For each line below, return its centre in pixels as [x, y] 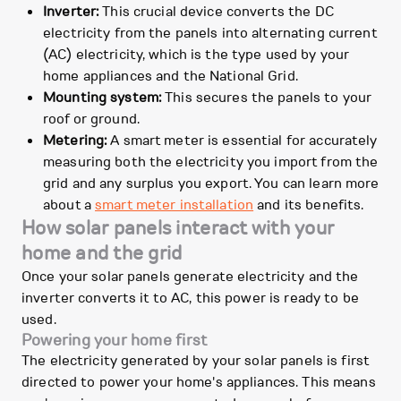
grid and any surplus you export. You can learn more [211, 183]
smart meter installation [175, 205]
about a [69, 205]
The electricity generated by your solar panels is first [196, 361]
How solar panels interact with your [178, 228]
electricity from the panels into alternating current [210, 33]
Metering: [75, 141]
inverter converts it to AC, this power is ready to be [190, 298]
